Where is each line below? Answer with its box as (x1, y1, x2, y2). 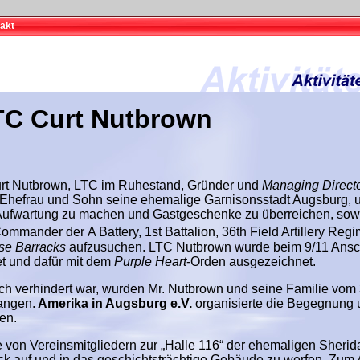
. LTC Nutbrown (142, 239, 235, 254)
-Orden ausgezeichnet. (186, 254, 316, 268)
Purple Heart (114, 254, 186, 268)
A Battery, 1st (88, 225, 162, 239)
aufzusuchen (69, 239, 142, 254)
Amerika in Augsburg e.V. (35, 296, 192, 310)
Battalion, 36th (162, 225, 247, 239)
